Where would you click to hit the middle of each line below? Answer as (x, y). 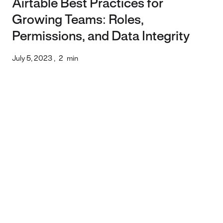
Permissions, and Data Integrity (101, 37)
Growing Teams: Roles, (78, 21)
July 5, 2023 (32, 59)
